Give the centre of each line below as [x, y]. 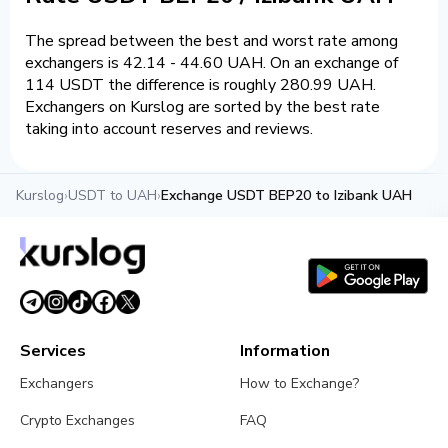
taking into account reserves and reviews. [169, 129]
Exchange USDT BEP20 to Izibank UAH [286, 196]
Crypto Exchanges [77, 421]
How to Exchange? [300, 384]
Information [285, 351]
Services [53, 351]
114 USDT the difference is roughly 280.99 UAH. [200, 85]
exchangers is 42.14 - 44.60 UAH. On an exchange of [211, 63]
